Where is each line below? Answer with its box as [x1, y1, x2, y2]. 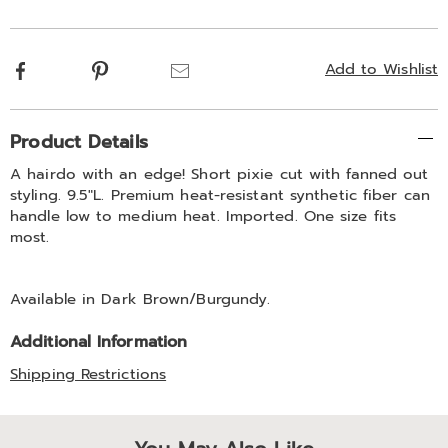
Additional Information [10, 330, 188, 353]
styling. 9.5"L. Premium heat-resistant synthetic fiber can [10, 184, 430, 206]
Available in [10, 288, 102, 310]
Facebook [29, 58, 102, 80]
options [9, 6, 97, 41]
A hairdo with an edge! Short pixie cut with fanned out [10, 163, 429, 185]
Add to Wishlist [324, 58, 438, 80]
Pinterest [109, 58, 175, 80]
